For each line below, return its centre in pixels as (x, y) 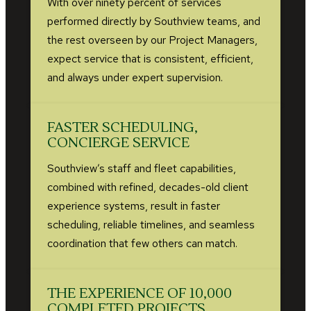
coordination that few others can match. (142, 243)
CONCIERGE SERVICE (118, 143)
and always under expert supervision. (135, 77)
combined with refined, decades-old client (148, 187)
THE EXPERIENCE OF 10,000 (140, 293)
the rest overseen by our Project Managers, (152, 40)
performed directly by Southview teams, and (154, 21)
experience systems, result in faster (134, 205)
